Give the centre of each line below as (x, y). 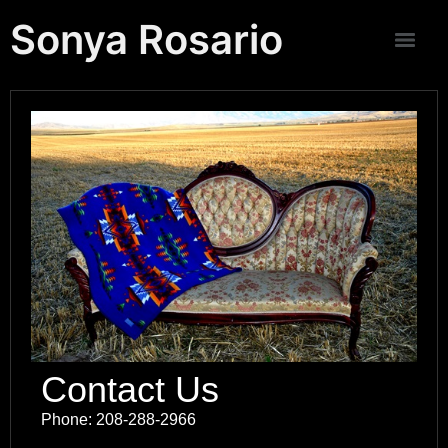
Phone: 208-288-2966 (118, 419)
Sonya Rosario (146, 39)
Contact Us (130, 389)
